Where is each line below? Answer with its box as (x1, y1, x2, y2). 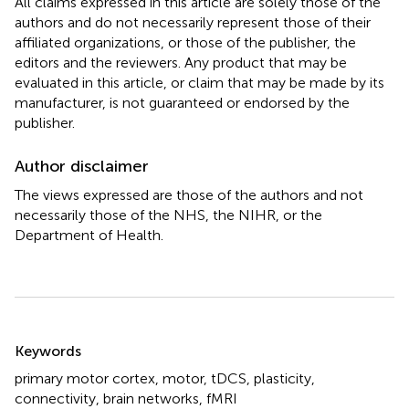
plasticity (254, 369, 311, 387)
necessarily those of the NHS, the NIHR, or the (15, 205, 322, 224)
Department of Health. (15, 225, 163, 244)
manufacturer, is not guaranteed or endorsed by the (15, 93, 350, 111)
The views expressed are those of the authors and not (15, 185, 363, 204)
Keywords (15, 341, 81, 360)
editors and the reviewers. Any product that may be (15, 53, 347, 71)
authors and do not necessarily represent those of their (15, 13, 371, 31)
